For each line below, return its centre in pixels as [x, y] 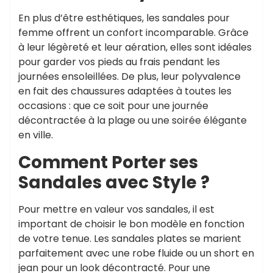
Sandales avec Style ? [114, 183]
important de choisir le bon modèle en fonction [131, 224]
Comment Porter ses [108, 162]
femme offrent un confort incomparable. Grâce [133, 33]
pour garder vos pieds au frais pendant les [119, 62]
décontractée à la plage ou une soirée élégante [133, 120]
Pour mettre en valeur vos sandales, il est [116, 209]
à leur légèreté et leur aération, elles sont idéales [135, 47]
